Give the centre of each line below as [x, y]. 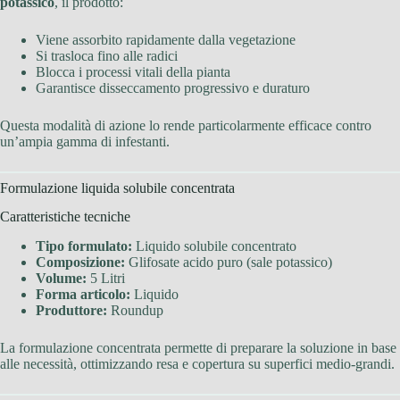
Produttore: [71, 311]
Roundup [135, 311]
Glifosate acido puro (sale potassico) [229, 262]
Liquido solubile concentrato [214, 246]
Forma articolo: [83, 295]
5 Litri [106, 279]
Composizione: [80, 262]
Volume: [61, 279]
